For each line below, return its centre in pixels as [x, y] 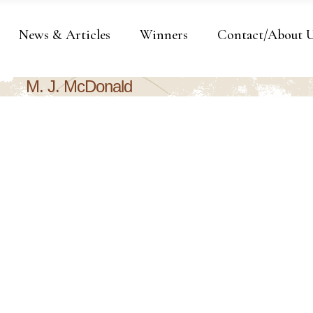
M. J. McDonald [79, 86]
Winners [164, 35]
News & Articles [65, 35]
